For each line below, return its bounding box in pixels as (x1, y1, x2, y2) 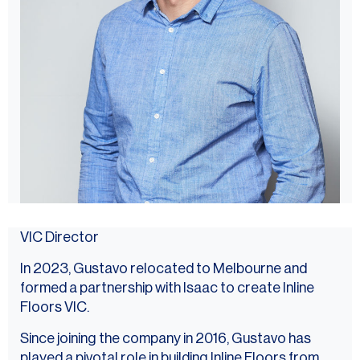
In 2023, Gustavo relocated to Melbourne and (20, 261, 307, 276)
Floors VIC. (20, 300, 89, 315)
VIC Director (20, 230, 99, 245)
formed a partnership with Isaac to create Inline (20, 280, 314, 296)
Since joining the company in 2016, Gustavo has (20, 331, 311, 346)
